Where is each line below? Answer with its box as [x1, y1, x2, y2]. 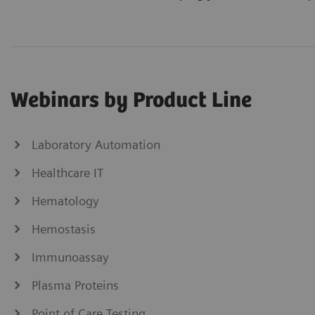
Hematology [32, 193, 99, 208]
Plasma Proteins [32, 277, 119, 292]
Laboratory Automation [32, 136, 160, 152]
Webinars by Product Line [11, 88, 252, 113]
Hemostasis [32, 221, 96, 236]
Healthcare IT [32, 165, 103, 180]
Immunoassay [32, 249, 109, 264]
